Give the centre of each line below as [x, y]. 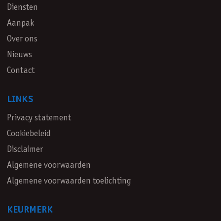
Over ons [22, 39]
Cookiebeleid [29, 134]
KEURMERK [30, 210]
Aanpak [20, 23]
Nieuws [19, 55]
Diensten [22, 8]
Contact [21, 71]
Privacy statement [39, 118]
